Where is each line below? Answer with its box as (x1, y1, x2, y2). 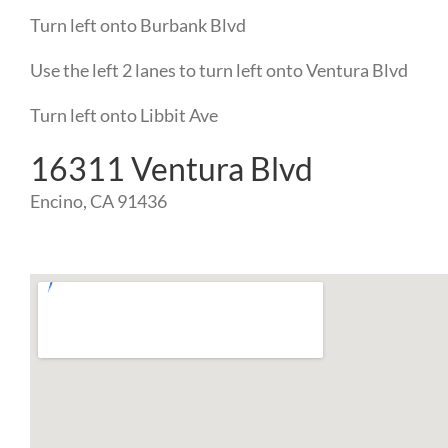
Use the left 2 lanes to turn (29, 59, 236, 82)
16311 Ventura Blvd (29, 149, 313, 189)
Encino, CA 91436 (29, 190, 167, 213)
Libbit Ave (139, 104, 218, 127)
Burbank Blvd (139, 14, 246, 37)
